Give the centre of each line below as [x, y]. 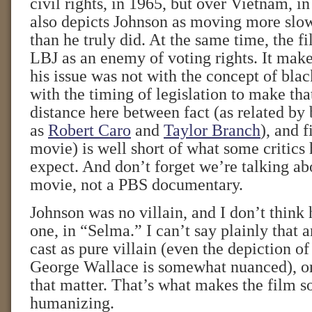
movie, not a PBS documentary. [136, 185]
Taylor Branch [212, 130]
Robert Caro [89, 130]
